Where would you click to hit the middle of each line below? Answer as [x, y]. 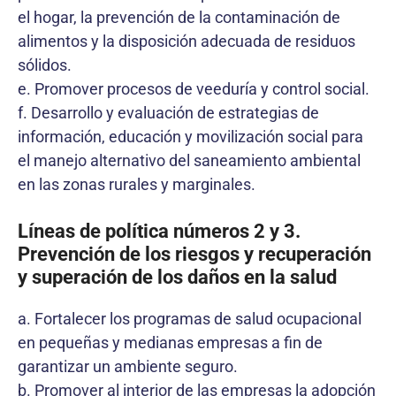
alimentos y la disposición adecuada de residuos [187, 41]
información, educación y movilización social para [190, 136]
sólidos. [45, 65]
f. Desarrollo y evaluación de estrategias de [168, 112]
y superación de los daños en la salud [177, 277]
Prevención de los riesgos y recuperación [194, 254]
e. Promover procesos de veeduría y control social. [194, 88]
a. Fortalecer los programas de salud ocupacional [190, 318]
